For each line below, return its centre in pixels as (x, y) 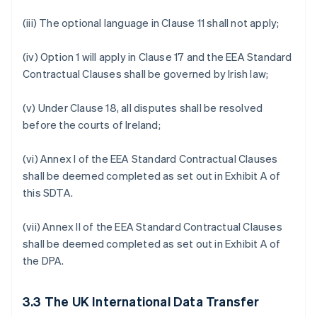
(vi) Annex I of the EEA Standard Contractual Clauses (150, 158)
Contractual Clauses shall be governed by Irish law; (146, 74)
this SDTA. (48, 192)
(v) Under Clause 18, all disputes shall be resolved (143, 108)
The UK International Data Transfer (152, 301)
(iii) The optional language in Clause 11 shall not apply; (151, 23)
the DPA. (44, 260)
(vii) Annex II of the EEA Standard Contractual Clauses (152, 226)
